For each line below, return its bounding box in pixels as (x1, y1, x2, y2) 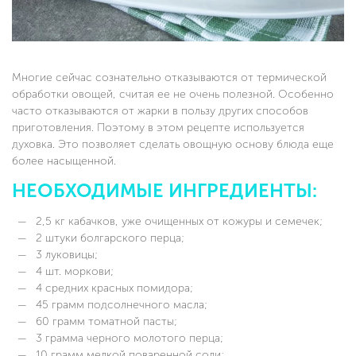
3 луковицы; (33, 248, 98, 262)
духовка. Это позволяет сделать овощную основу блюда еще (12, 137, 334, 152)
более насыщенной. (12, 154, 116, 168)
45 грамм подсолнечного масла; (33, 298, 207, 312)
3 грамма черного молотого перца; (33, 331, 223, 346)
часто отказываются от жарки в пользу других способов (12, 104, 308, 118)
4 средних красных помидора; (33, 281, 193, 296)
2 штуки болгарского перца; (33, 231, 184, 246)
